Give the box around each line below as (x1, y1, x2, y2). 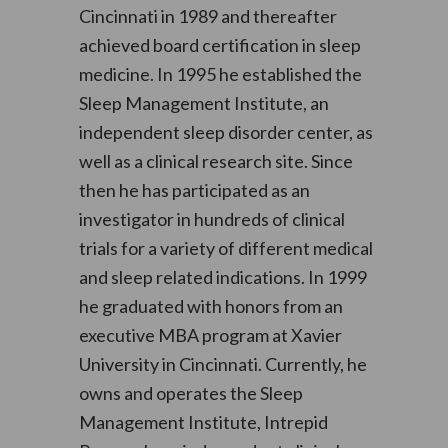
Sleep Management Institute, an (78, 92, 329, 114)
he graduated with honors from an (78, 295, 343, 317)
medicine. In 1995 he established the (78, 63, 362, 85)
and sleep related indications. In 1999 (78, 266, 367, 288)
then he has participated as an (78, 179, 310, 201)
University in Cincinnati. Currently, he (78, 353, 367, 375)
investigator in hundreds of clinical (78, 208, 345, 230)
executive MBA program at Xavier (78, 324, 342, 346)
